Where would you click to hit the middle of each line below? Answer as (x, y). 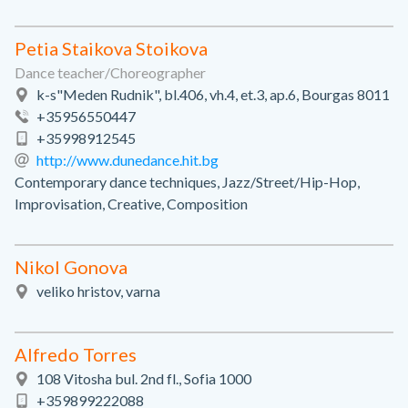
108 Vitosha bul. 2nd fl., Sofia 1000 (144, 378)
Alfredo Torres (76, 354)
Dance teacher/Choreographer (110, 72)
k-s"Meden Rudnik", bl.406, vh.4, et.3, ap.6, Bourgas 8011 (213, 94)
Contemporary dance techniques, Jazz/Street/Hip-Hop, (187, 182)
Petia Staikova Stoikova (111, 48)
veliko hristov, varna (98, 291)
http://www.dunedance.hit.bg (127, 160)
